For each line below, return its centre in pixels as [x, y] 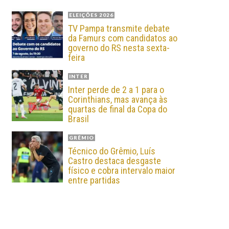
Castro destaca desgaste [114, 161]
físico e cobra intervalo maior [122, 170]
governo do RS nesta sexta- [119, 48]
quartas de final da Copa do [118, 109]
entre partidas [94, 180]
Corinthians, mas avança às [118, 99]
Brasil [78, 119]
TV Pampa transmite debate [119, 28]
